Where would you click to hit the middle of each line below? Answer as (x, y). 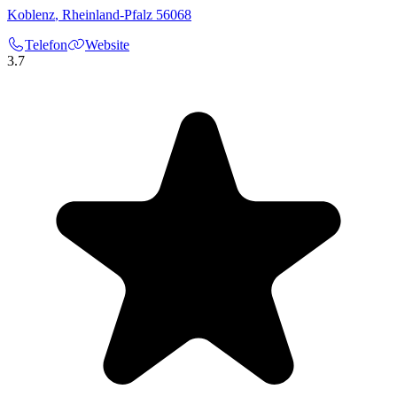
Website (107, 45)
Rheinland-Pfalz (107, 15)
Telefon (46, 45)
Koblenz (31, 15)
